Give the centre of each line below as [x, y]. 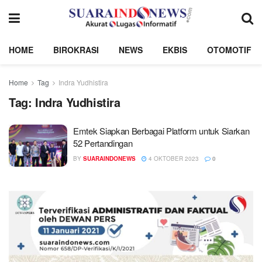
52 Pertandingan [103, 143]
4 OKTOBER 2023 [173, 158]
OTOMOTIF [229, 50]
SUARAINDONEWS [109, 158]
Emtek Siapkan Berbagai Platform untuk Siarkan [161, 131]
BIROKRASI [76, 50]
